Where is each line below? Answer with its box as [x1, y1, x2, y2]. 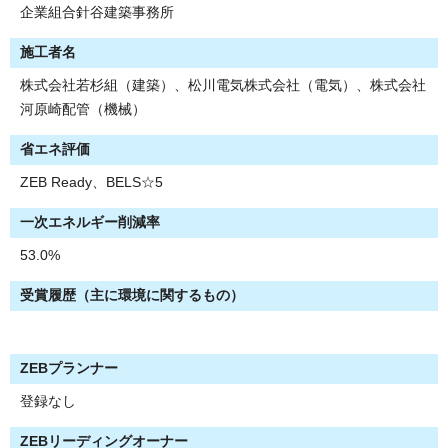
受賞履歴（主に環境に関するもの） [20, 287, 244, 303]
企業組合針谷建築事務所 [20, 4, 174, 20]
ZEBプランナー [20, 360, 118, 376]
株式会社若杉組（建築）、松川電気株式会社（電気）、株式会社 [20, 77, 426, 93]
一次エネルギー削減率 [20, 214, 160, 230]
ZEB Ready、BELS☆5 [20, 174, 163, 190]
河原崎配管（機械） [20, 101, 146, 117]
